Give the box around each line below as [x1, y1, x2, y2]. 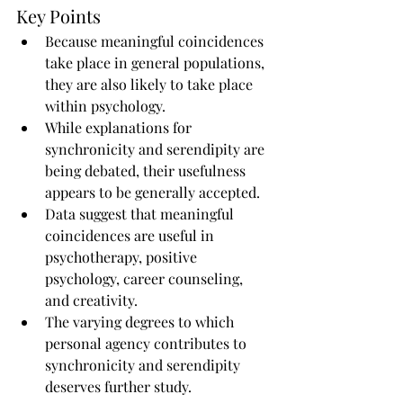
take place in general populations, [45, 53, 268, 72]
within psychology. [45, 96, 166, 115]
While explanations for [45, 118, 195, 137]
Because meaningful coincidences [45, 31, 267, 50]
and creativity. [45, 291, 138, 309]
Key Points [16, 4, 101, 28]
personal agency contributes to [45, 334, 250, 353]
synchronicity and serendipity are [45, 139, 268, 158]
